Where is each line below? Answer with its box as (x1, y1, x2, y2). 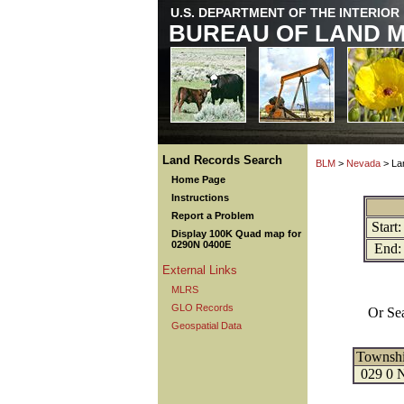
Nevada (346, 158, 381, 169)
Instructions (171, 192, 229, 203)
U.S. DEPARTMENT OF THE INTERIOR (170, 5, 399, 20)
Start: (371, 219, 401, 234)
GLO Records (171, 302, 234, 313)
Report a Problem (171, 210, 254, 221)
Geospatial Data (171, 320, 242, 331)
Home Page (171, 174, 225, 185)
